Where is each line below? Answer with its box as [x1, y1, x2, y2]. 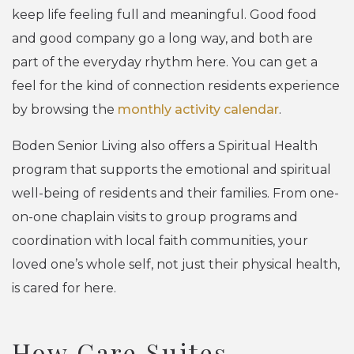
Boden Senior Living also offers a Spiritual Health [12, 138, 318, 154]
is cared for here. [12, 281, 116, 296]
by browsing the [12, 102, 118, 118]
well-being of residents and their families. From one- [12, 186, 339, 201]
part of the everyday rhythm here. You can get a [12, 55, 318, 70]
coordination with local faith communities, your [12, 233, 308, 249]
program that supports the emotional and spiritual [12, 162, 331, 178]
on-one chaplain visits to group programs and [12, 209, 298, 225]
